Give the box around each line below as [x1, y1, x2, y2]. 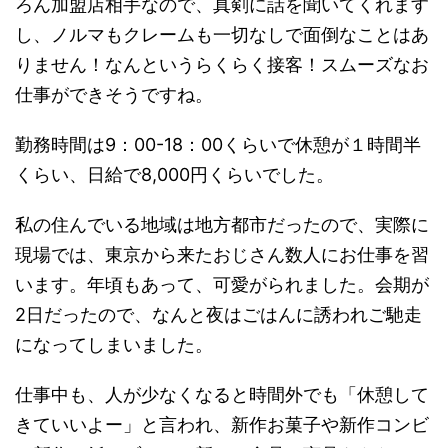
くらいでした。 [208, 163, 334, 185]
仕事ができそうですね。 [15, 83, 213, 105]
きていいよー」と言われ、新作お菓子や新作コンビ [15, 413, 429, 435]
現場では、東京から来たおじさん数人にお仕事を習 [15, 243, 429, 265]
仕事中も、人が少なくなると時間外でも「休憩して [15, 383, 429, 405]
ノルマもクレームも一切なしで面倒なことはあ [51, 23, 429, 45]
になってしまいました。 [15, 333, 213, 355]
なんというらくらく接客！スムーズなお [105, 53, 429, 75]
